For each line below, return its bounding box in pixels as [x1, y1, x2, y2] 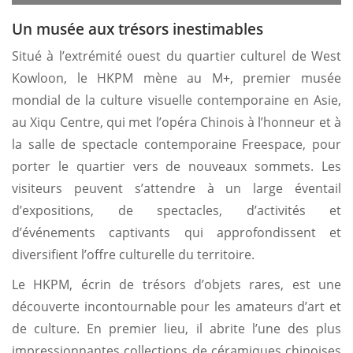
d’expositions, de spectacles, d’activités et [12, 201, 341, 219]
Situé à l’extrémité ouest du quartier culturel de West [12, 46, 341, 65]
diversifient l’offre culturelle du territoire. [12, 245, 267, 263]
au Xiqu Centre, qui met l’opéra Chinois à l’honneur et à [12, 113, 341, 131]
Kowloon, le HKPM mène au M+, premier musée [12, 69, 341, 87]
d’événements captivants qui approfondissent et [12, 223, 341, 241]
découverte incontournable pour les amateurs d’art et [12, 297, 341, 315]
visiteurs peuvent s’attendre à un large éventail [12, 179, 341, 197]
